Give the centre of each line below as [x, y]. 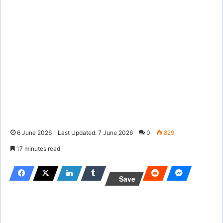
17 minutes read [38, 148]
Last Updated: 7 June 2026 [95, 132]
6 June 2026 [34, 132]
